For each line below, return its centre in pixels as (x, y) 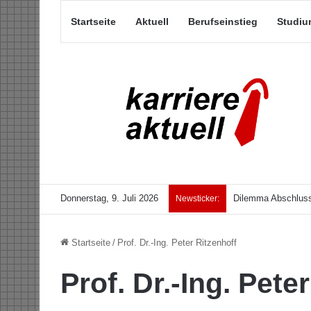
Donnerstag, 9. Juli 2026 (109, 199)
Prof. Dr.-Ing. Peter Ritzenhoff (177, 243)
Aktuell (152, 22)
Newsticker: (197, 199)
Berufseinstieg (223, 22)
